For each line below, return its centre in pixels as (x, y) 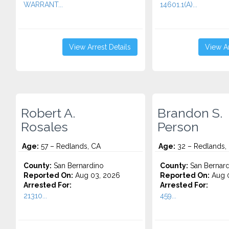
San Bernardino (78, 166)
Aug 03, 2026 (97, 175)
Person (178, 127)
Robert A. (48, 113)
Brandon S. (190, 113)
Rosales (44, 127)
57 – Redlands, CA (70, 146)
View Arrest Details (100, 47)
